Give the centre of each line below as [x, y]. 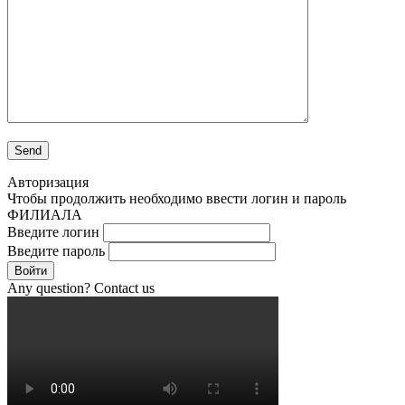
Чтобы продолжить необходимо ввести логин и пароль [177, 199]
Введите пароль [56, 251]
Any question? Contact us [81, 288]
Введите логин [53, 232]
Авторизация [48, 183]
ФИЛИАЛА [45, 215]
